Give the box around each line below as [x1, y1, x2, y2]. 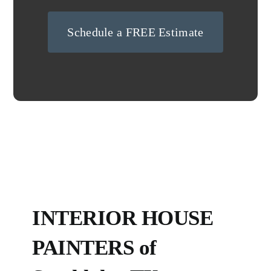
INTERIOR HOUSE [32, 205, 214, 230]
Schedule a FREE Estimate [67, 25, 204, 39]
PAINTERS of [32, 235, 157, 260]
